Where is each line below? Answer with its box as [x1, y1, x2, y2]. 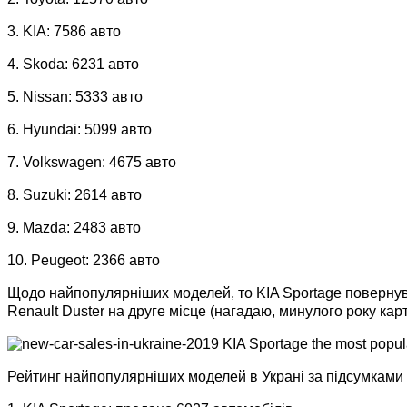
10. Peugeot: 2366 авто [7, 252, 160, 268]
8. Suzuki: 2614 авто [7, 186, 142, 203]
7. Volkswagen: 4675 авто [7, 154, 176, 170]
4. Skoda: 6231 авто [7, 55, 139, 72]
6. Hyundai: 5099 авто [7, 121, 152, 137]
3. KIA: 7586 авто [7, 23, 121, 39]
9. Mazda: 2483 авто [7, 219, 141, 235]
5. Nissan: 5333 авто [7, 88, 143, 104]
